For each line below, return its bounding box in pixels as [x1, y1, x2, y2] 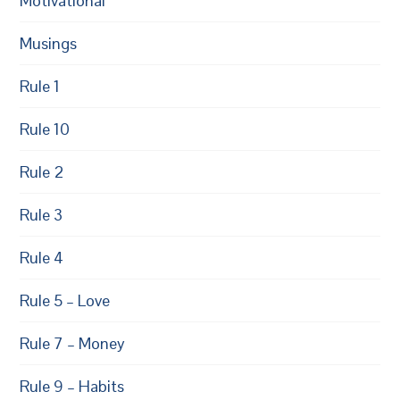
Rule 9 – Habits [20, 375, 125, 396]
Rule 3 [20, 204, 63, 225]
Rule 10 [20, 118, 71, 139]
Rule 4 [20, 246, 64, 268]
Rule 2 [20, 161, 65, 182]
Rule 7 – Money [20, 332, 126, 354]
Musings [20, 32, 78, 54]
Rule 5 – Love [20, 289, 111, 311]
